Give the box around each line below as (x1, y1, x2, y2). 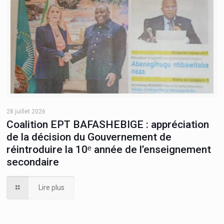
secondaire (6, 156, 59, 168)
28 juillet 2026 (6, 108, 46, 115)
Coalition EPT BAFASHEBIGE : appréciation (6, 118, 209, 131)
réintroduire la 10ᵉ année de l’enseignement (6, 143, 211, 156)
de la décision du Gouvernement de (6, 131, 172, 143)
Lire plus (38, 183, 65, 192)
